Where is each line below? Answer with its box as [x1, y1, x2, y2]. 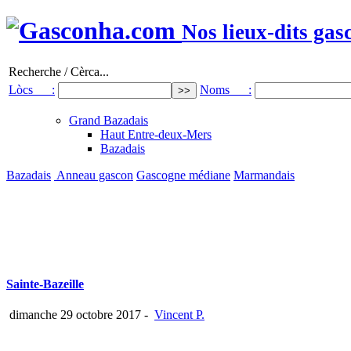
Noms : [200, 82, 251, 96]
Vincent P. [154, 308, 204, 322]
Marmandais [233, 168, 295, 182]
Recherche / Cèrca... [9, 64, 109, 78]
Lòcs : [9, 82, 55, 96]
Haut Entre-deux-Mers [100, 127, 212, 141]
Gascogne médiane [136, 168, 230, 182]
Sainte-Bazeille [6, 277, 84, 291]
